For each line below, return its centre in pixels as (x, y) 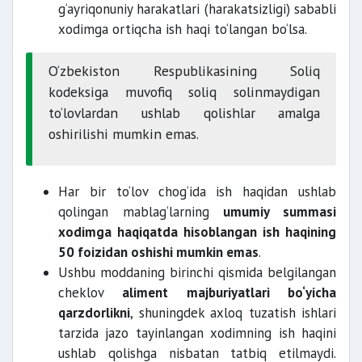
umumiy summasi (273, 212)
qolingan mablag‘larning (134, 212)
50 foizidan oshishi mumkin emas (158, 252)
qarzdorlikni (94, 313)
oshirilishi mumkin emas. (124, 134)
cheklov (90, 293)
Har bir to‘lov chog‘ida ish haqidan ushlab (197, 192)
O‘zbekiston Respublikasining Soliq (184, 71)
